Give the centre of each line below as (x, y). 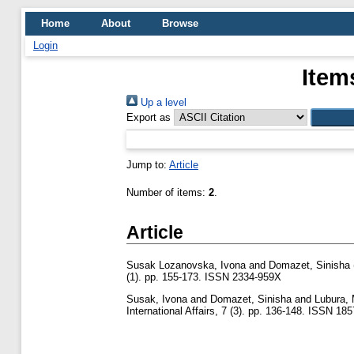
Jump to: (148, 165)
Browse (180, 23)
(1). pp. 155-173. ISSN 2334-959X (204, 277)
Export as (149, 117)
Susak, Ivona (157, 299)
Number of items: (168, 192)
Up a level (162, 102)
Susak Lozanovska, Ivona (186, 265)
